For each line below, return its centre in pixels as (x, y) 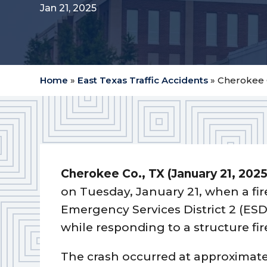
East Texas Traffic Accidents (143, 80)
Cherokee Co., (105, 173)
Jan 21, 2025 (69, 8)
